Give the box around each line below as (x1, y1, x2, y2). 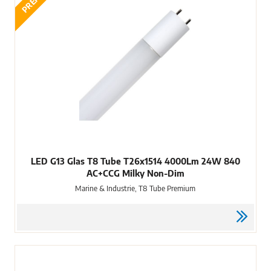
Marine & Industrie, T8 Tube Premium (75, 183, 196, 193)
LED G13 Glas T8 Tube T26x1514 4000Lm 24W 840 (30, 155, 240, 166)
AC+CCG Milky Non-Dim (86, 168, 184, 178)
